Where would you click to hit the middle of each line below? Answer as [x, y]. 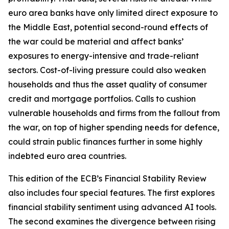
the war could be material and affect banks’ [96, 41]
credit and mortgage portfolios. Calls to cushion [102, 99]
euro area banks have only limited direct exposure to [113, 13]
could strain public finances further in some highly [105, 142]
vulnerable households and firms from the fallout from [114, 113]
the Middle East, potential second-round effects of [108, 27]
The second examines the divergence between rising [112, 221]
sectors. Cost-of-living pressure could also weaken [107, 70]
